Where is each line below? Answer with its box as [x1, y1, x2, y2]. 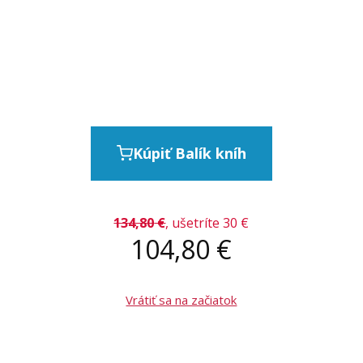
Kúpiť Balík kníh [132, 143, 246, 163]
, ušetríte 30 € [165, 213, 250, 232]
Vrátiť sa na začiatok [126, 291, 237, 308]
